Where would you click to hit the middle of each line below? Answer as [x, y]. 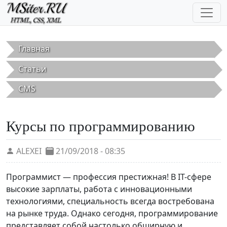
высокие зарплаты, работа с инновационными [99, 189]
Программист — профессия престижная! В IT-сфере [109, 177]
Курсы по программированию [101, 126]
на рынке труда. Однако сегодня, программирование [112, 214]
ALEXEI [29, 151]
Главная [34, 49]
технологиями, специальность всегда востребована [110, 201]
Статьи [32, 69]
